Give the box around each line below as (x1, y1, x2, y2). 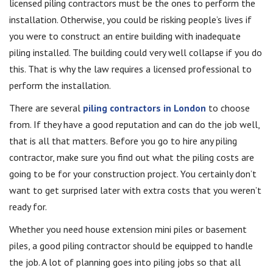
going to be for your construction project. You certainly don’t (9, 167, 257, 180)
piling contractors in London (83, 101, 206, 114)
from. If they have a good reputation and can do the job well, (9, 118, 260, 130)
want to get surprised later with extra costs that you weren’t (9, 183, 261, 196)
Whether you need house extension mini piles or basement (9, 222, 247, 235)
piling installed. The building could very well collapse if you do (9, 46, 262, 58)
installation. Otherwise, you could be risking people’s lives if (9, 13, 252, 26)
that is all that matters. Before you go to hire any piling (9, 134, 237, 147)
